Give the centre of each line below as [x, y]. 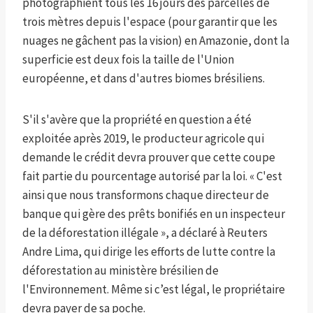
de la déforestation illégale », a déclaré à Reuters [145, 233]
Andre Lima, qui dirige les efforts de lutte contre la [149, 252]
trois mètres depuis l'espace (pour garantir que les [150, 22]
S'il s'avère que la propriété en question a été [137, 120]
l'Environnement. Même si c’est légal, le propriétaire [154, 290]
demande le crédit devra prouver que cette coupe [149, 158]
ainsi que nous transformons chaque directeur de [146, 195]
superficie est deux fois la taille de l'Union [128, 60]
